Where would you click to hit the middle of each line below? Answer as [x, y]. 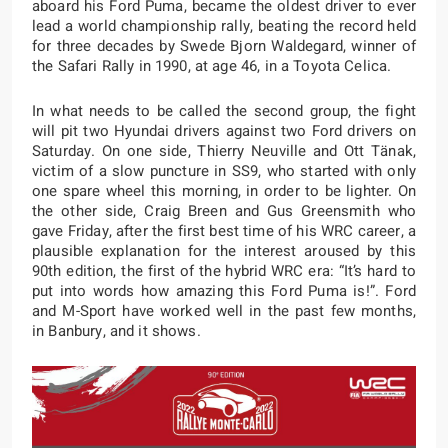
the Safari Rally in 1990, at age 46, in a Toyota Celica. [212, 66]
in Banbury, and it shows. [116, 331]
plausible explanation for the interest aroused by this [224, 251]
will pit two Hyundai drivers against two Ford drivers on [224, 131]
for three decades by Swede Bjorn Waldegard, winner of [224, 46]
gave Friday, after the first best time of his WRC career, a [224, 231]
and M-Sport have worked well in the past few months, [224, 311]
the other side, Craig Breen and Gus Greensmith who [224, 211]
